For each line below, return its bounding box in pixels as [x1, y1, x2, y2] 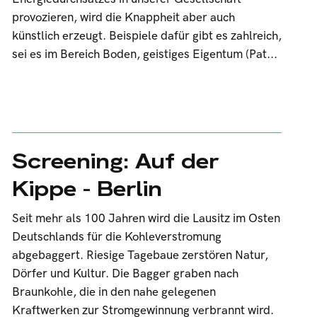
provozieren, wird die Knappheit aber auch [11, 11, 235, 25]
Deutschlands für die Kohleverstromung [11, 230, 221, 244]
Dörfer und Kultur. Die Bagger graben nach [11, 267, 238, 281]
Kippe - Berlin [11, 175, 162, 202]
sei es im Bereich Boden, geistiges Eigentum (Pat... [11, 47, 277, 62]
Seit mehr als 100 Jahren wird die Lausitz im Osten [11, 212, 280, 226]
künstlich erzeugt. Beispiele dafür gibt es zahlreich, [11, 29, 282, 43]
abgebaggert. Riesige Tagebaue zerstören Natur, [11, 248, 268, 263]
